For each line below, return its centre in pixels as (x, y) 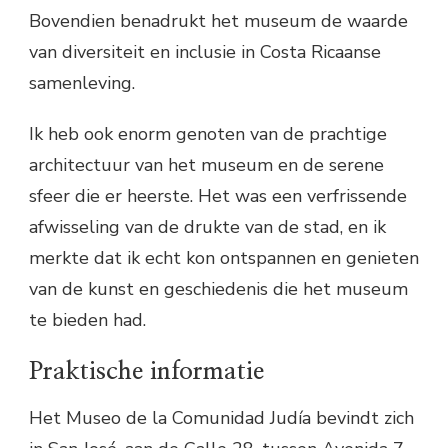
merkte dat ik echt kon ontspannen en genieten (224, 258)
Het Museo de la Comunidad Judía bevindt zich (221, 418)
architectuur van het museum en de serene (206, 165)
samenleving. (82, 83)
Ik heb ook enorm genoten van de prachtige (208, 134)
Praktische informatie (146, 372)
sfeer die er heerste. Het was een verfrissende (218, 196)
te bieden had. (87, 320)
